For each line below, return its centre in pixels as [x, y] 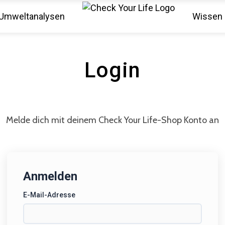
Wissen [207, 16]
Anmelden [50, 176]
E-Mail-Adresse [49, 195]
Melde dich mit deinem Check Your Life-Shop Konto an [113, 120]
